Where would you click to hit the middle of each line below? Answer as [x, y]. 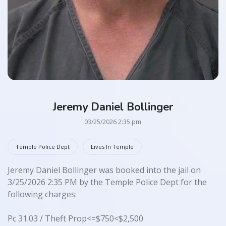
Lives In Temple [112, 147]
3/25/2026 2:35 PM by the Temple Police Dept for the [107, 182]
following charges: [42, 194]
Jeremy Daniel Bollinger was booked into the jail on [104, 170]
